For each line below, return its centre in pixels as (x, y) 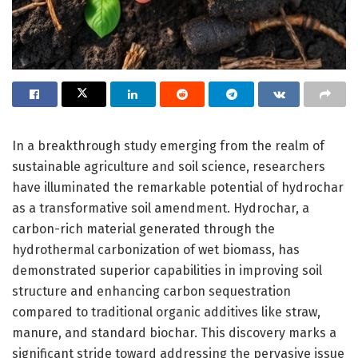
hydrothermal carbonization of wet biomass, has (156, 249)
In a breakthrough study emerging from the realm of (168, 145)
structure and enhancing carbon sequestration (151, 291)
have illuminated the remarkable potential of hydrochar (178, 187)
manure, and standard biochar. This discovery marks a (174, 332)
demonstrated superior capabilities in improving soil (167, 270)
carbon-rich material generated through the (143, 229)
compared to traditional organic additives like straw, (166, 312)
